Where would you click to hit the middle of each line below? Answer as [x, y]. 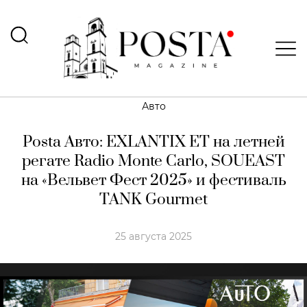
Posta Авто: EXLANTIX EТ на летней [153, 142]
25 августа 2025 [153, 236]
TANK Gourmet [153, 200]
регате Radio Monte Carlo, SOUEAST [153, 161]
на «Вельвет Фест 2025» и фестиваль [153, 181]
